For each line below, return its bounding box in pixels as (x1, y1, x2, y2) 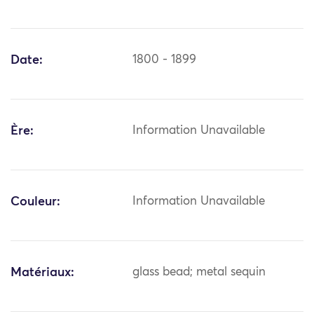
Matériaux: (11, 266, 74, 280)
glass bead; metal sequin (132, 266, 266, 279)
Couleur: (11, 196, 60, 209)
